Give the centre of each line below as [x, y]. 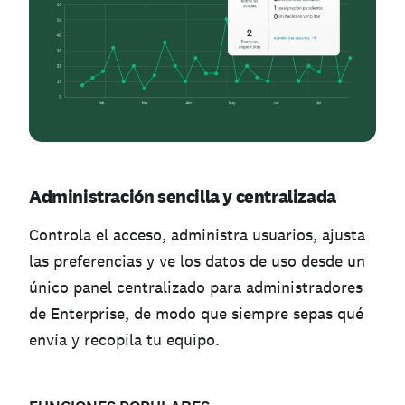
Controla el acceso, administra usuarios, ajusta [197, 234]
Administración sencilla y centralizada [183, 196]
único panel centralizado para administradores [196, 287]
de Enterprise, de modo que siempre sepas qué [196, 313]
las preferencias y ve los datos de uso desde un [197, 260]
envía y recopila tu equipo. [124, 339]
